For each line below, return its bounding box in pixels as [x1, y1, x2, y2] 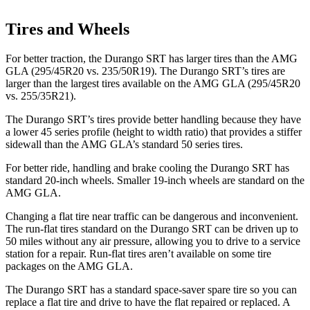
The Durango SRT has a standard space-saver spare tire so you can [6, 284, 297, 296]
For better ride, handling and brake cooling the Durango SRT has [6, 162, 289, 174]
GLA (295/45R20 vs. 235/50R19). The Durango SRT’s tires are [6, 65, 285, 77]
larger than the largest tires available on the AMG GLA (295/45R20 [6, 77, 300, 90]
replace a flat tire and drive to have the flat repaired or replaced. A [6, 296, 290, 309]
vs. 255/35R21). [6, 90, 76, 102]
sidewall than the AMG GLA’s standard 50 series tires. [6, 138, 243, 151]
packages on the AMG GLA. [6, 260, 133, 273]
